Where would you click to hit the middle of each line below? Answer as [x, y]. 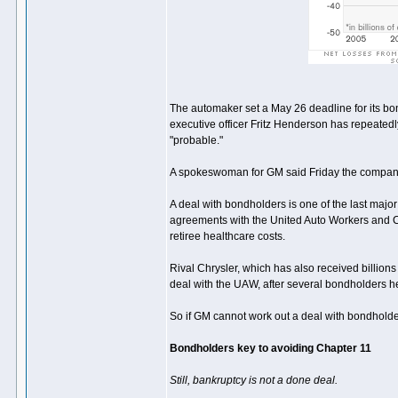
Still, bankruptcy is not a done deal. [254, 380]
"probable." [196, 140]
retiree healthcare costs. [227, 236]
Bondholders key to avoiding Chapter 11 [271, 348]
